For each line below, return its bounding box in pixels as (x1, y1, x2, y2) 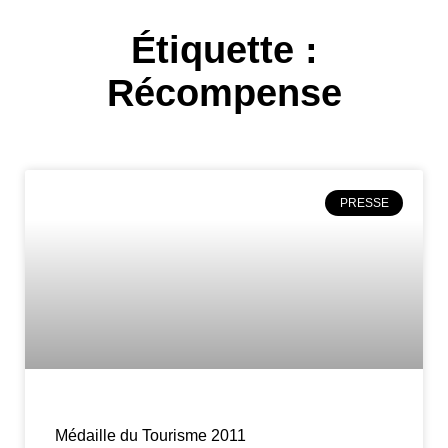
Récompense (106, 72, 342, 114)
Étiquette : (130, 29, 318, 71)
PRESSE (339, 196, 389, 211)
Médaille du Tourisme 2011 (55, 427, 246, 444)
